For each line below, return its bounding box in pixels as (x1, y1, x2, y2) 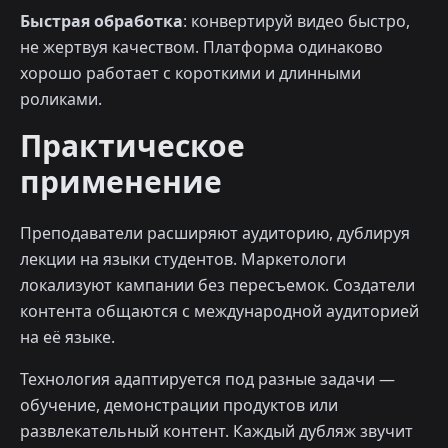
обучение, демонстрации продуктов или (20, 394, 338, 417)
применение (20, 161, 222, 203)
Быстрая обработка (20, 10, 183, 33)
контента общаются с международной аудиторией (20, 300, 419, 323)
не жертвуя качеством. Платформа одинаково (20, 36, 383, 59)
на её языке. (20, 326, 115, 349)
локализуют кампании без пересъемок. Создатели (20, 274, 415, 297)
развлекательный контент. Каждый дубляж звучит (20, 420, 413, 443)
